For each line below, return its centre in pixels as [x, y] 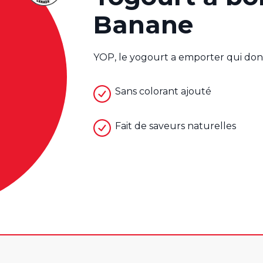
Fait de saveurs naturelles [176, 126]
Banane [143, 24]
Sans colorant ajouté [163, 92]
